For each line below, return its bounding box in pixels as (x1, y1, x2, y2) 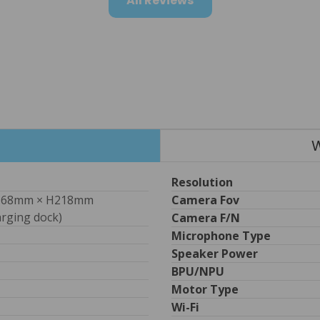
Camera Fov (171, 192, 239, 209)
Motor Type (171, 281, 239, 298)
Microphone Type (171, 228, 271, 244)
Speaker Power (171, 246, 258, 262)
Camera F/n (171, 210, 240, 226)
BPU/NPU (171, 264, 224, 280)
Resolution (171, 174, 233, 191)
